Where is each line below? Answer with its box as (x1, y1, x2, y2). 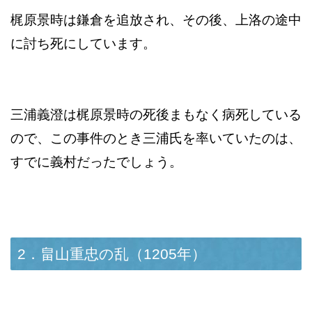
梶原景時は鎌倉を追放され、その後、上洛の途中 (10, 13, 302, 28)
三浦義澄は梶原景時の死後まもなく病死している (10, 107, 302, 123)
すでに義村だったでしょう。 (10, 155, 182, 170)
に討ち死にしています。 (10, 36, 156, 52)
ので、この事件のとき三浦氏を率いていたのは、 (10, 131, 302, 146)
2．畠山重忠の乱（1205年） (17, 246, 206, 263)
